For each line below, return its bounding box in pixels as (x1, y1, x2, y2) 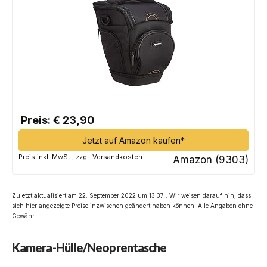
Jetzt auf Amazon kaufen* (82, 135, 185, 145)
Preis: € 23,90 (18, 113, 95, 126)
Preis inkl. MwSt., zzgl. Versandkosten (18, 152, 142, 161)
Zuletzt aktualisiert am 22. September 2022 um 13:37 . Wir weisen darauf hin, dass (12, 191, 251, 199)
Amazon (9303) (173, 153, 249, 166)
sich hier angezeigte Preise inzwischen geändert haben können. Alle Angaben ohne (12, 201, 253, 209)
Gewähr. (12, 212, 36, 219)
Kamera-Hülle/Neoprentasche (12, 240, 167, 254)
